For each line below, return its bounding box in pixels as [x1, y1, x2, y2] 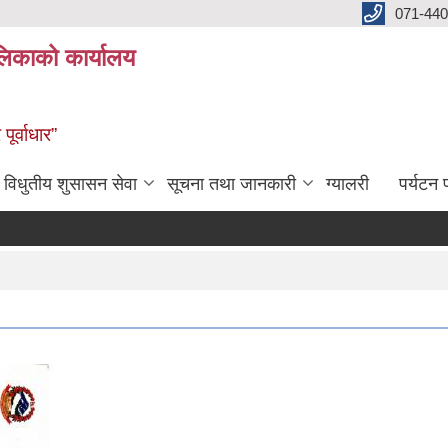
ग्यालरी [326, 173, 369, 194]
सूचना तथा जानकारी [167, 173, 296, 194]
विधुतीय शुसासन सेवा [4, 173, 137, 194]
